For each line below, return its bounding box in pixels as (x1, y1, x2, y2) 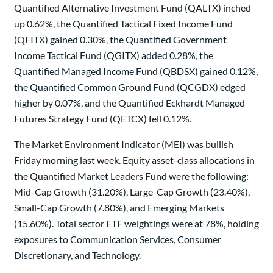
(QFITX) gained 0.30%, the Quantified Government (14, 34, 227, 46)
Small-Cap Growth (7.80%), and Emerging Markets (14, 202, 224, 214)
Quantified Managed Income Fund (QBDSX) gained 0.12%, (14, 65, 258, 77)
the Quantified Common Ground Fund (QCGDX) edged (14, 81, 246, 93)
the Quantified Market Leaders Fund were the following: (14, 170, 249, 182)
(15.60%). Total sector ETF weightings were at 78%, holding (14, 218, 259, 230)
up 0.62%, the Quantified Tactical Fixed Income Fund (14, 18, 233, 30)
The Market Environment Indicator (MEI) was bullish (14, 138, 233, 151)
